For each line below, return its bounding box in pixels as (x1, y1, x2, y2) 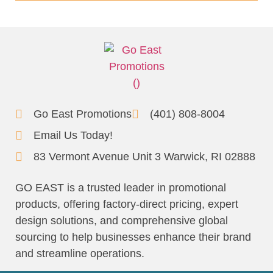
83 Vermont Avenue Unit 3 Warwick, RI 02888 (34, 150, 255, 163)
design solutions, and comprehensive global (15, 214, 228, 227)
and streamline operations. (15, 247, 144, 260)
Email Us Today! (34, 129, 113, 141)
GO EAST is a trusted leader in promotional (15, 181, 226, 194)
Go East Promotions (34, 107, 132, 120)
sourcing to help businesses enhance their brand (15, 230, 251, 243)
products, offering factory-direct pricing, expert (15, 197, 238, 210)
